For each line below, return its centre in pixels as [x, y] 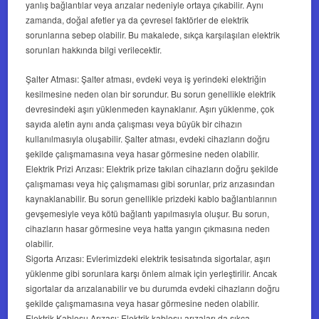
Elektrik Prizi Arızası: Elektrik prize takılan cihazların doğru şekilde [152, 169]
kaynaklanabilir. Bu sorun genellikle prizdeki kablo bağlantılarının [152, 199]
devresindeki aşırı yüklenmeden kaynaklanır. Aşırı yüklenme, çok [150, 109]
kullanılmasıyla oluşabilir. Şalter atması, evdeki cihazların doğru [148, 139]
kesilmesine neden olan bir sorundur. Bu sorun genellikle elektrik [151, 94]
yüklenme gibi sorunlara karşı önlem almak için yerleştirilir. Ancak [152, 273]
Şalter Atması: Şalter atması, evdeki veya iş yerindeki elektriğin [146, 79]
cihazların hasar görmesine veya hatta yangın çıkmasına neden [148, 229]
